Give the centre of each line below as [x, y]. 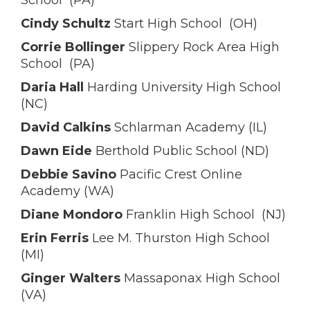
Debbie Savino [69, 174]
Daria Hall [52, 87]
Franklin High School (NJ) [204, 215]
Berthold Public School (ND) [181, 151]
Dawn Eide [56, 151]
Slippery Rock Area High [202, 47]
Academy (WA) [67, 191]
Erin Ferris [55, 238]
